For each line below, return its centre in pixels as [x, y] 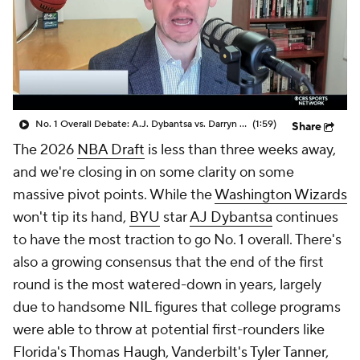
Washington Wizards [281, 195]
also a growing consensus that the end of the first [168, 262]
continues [305, 217]
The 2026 [45, 150]
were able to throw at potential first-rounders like [169, 330]
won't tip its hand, [71, 217]
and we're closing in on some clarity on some [153, 172]
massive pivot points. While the [114, 195]
